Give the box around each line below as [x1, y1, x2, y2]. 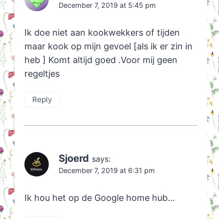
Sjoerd [58, 152, 89, 165]
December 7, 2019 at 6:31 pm [58, 166, 155, 175]
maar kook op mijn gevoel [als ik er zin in [24, 41, 193, 51]
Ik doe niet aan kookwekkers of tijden [24, 27, 180, 38]
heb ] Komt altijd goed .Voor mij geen [24, 54, 177, 65]
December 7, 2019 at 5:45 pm [58, 1, 156, 10]
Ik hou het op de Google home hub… [24, 192, 175, 203]
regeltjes [24, 68, 60, 79]
